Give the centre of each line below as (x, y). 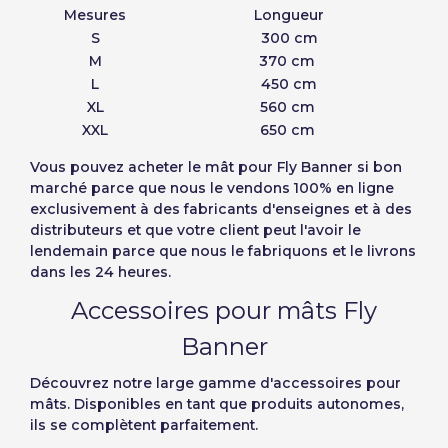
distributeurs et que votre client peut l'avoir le (195, 229)
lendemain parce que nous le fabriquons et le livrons (223, 250)
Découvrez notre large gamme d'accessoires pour (215, 382)
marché (58, 187)
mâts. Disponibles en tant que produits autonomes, (217, 403)
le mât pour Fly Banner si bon (295, 166)
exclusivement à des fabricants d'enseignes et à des (221, 208)
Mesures (95, 14)
